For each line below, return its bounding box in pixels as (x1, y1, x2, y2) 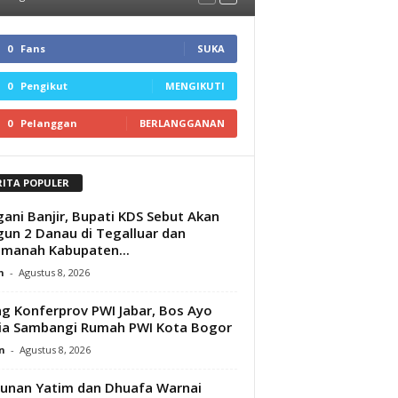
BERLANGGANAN (139, 115, 225, 130)
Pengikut (20, 78, 68, 92)
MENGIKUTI (164, 78, 225, 92)
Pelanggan (20, 115, 77, 130)
